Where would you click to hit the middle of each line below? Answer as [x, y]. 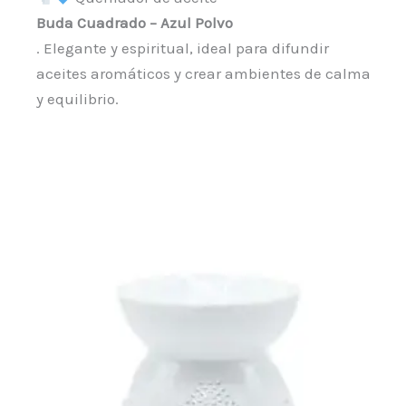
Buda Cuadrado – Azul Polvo [135, 23]
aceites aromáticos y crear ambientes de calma [204, 74]
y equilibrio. [78, 99]
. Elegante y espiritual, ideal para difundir [183, 48]
